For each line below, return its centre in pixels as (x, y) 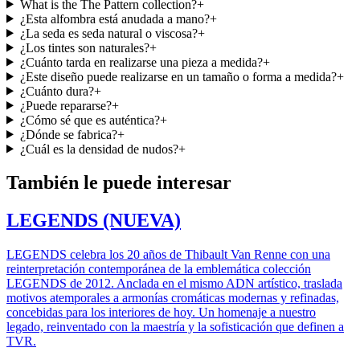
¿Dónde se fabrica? (68, 134)
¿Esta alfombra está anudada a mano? (115, 18)
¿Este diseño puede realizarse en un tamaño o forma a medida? (178, 76)
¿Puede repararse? (65, 105)
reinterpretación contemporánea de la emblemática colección (159, 269)
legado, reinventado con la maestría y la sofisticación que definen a (175, 327)
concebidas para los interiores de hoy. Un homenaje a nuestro (161, 313)
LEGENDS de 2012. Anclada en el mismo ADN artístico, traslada (174, 284)
